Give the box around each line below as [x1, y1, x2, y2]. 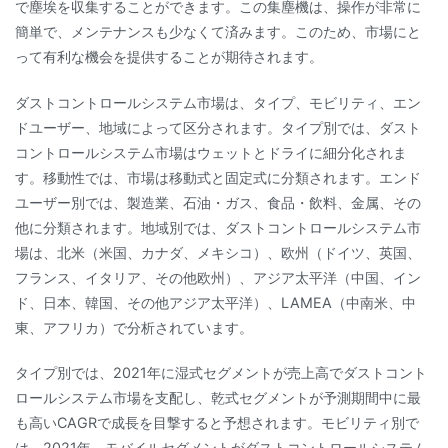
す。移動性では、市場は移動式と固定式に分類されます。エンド [15, 168, 421, 186]
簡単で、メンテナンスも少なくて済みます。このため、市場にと [15, 23, 421, 41]
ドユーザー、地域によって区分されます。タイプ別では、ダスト [15, 118, 421, 136]
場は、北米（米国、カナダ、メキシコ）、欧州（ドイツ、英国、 [15, 243, 421, 261]
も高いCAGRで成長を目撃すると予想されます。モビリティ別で [15, 413, 419, 431]
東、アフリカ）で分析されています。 [15, 318, 253, 336]
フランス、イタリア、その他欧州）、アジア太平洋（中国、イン [15, 268, 421, 286]
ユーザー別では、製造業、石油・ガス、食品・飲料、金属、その [15, 193, 421, 211]
